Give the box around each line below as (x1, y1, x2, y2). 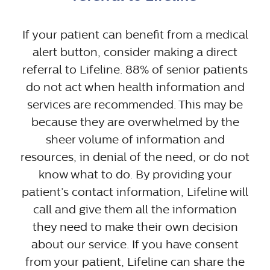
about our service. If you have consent (31, 237, 239, 252)
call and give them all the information (33, 202, 237, 217)
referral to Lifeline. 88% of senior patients (22, 63, 248, 77)
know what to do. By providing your (38, 168, 232, 182)
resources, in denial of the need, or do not (20, 150, 250, 165)
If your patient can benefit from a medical (22, 28, 248, 42)
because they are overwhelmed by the (31, 115, 239, 130)
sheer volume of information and (45, 133, 225, 147)
